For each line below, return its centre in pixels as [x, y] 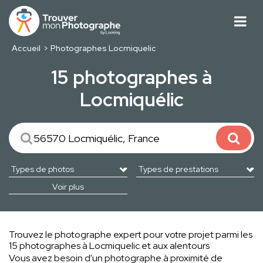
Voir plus [68, 187]
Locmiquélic [131, 100]
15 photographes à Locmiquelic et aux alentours [109, 246]
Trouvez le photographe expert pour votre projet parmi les [131, 235]
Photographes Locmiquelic [104, 48]
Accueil [26, 48]
